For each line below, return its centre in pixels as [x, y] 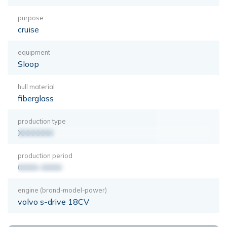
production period [45, 155]
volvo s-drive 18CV [53, 201]
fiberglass [36, 98]
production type [42, 121]
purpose [31, 17]
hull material [36, 86]
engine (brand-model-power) [62, 190]
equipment [34, 52]
